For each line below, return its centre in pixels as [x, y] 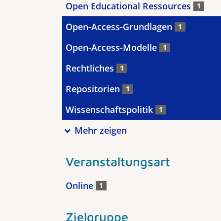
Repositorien [94, 89]
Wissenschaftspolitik [110, 110]
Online [81, 185]
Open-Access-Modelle [112, 47]
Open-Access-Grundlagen [120, 27]
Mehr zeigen [100, 130]
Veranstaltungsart [118, 161]
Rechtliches [91, 68]
